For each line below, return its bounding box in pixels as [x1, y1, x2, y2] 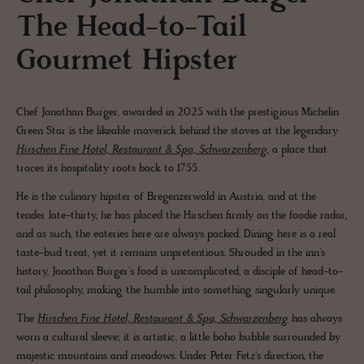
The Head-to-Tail [16, 11, 247, 47]
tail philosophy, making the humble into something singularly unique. [16, 284, 340, 298]
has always [288, 312, 342, 327]
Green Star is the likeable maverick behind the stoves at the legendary [16, 124, 338, 139]
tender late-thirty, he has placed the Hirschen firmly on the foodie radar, [16, 209, 347, 223]
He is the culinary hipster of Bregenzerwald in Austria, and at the [16, 190, 316, 205]
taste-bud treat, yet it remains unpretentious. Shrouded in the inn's [16, 246, 325, 261]
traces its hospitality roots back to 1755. [16, 162, 203, 176]
